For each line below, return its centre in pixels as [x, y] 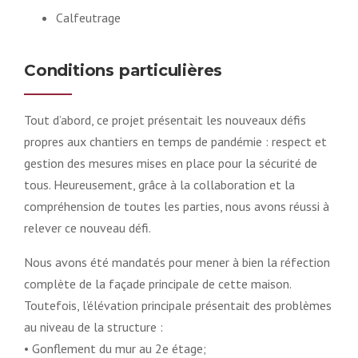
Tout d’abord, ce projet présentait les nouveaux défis [165, 119]
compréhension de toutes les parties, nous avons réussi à [177, 206]
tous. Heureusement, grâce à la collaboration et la [159, 184]
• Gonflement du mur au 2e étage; [115, 348]
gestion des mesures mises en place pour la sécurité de [171, 163]
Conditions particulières [123, 70]
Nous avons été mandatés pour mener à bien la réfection [177, 262]
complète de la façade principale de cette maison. [157, 283]
